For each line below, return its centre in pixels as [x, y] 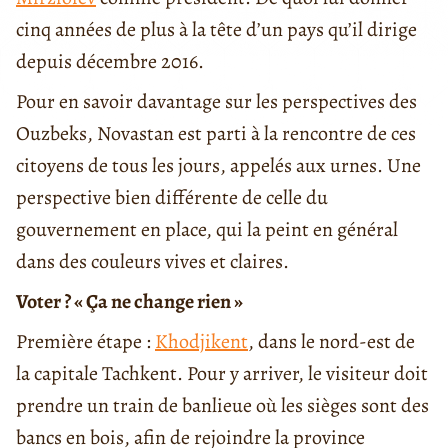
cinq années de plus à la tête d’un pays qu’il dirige [216, 30]
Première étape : [85, 342]
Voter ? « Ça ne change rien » [129, 302]
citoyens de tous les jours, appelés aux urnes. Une [218, 166]
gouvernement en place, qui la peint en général [207, 230]
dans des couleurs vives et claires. [152, 262]
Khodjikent [201, 342]
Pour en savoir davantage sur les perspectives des [216, 102]
